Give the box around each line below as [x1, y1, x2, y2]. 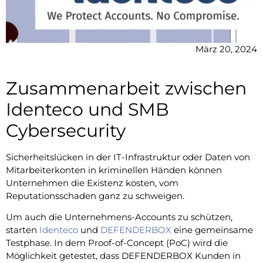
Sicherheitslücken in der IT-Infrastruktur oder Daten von [6, 151, 250, 163]
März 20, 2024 [195, 43, 257, 55]
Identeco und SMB [6, 98, 169, 120]
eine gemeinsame [171, 224, 253, 236]
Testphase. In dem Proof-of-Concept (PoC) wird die [6, 237, 228, 249]
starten [6, 224, 39, 236]
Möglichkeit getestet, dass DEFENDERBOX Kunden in [6, 250, 241, 262]
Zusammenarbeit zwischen [6, 77, 247, 99]
